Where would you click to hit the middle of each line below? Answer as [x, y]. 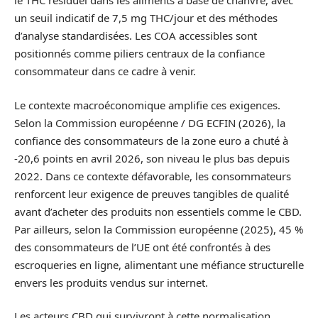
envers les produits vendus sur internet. [111, 282]
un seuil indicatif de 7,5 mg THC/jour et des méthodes [146, 18]
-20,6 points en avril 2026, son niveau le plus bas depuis [152, 158]
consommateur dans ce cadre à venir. [105, 71]
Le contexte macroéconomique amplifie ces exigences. [147, 105]
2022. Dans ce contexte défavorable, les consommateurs [153, 176]
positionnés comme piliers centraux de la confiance [139, 54]
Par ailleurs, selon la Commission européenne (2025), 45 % [159, 229]
